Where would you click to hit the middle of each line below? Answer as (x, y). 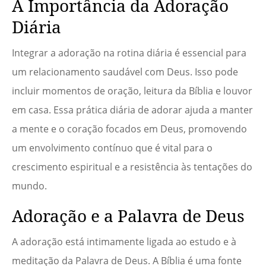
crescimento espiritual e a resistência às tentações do (132, 167)
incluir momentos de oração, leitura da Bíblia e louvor (132, 91)
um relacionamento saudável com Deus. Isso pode (125, 72)
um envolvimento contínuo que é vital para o (112, 148)
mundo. (29, 186)
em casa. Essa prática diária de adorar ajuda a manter (132, 110)
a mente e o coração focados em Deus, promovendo (129, 129)
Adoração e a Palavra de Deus (128, 216)
